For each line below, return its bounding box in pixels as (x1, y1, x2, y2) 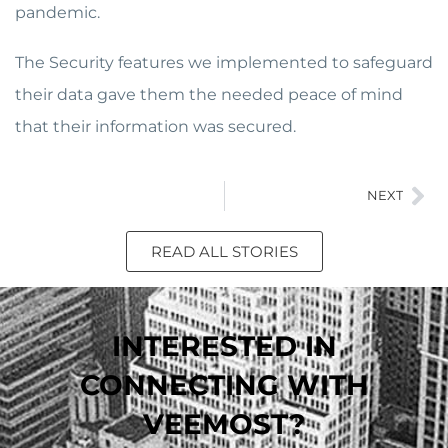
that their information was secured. (15, 116, 296, 136)
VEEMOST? (142, 406, 306, 441)
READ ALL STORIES (150, 241, 298, 261)
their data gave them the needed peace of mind (15, 84, 403, 104)
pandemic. (15, 3, 100, 23)
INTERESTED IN (111, 328, 337, 363)
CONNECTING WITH (79, 367, 369, 402)
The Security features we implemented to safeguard (15, 52, 433, 72)
